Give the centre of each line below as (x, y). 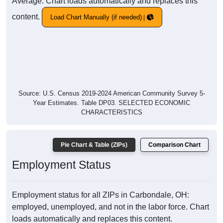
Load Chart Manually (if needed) (96, 17)
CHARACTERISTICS (111, 112)
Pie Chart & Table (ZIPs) (94, 145)
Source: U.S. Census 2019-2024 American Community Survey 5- (111, 94)
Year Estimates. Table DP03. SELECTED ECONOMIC (111, 103)
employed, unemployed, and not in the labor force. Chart (111, 207)
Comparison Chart (174, 145)
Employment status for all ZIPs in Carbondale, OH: (101, 195)
